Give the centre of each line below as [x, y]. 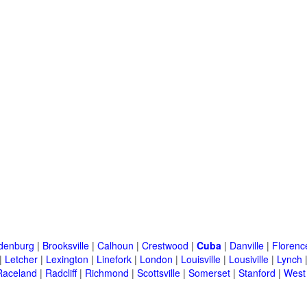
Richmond [107, 273]
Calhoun [115, 246]
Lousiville [249, 259]
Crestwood [165, 246]
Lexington [67, 259]
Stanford [257, 273]
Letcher [21, 259]
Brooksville [66, 246]
